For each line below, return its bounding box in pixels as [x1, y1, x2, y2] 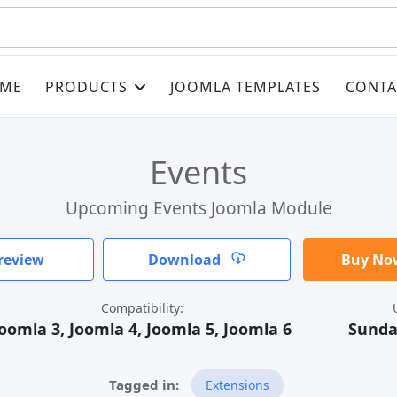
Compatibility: [100, 300, 183, 316]
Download [148, 250, 224, 269]
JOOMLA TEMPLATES [170, 76, 321, 97]
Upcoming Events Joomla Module [65, 197, 332, 220]
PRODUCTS [45, 76, 128, 97]
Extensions [206, 377, 269, 393]
